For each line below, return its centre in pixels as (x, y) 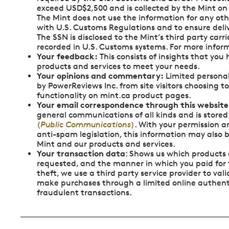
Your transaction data (81, 153)
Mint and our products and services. (106, 144)
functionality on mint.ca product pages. (114, 95)
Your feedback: (67, 56)
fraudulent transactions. (84, 192)
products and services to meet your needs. (118, 66)
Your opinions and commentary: (100, 75)
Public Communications (86, 124)
